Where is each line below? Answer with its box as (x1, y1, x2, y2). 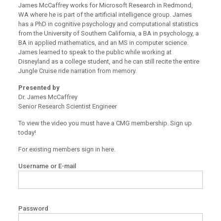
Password (18, 205, 48, 212)
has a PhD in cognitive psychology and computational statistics (18, 20, 198, 28)
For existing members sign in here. (18, 146, 115, 153)
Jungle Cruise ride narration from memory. (18, 67, 137, 74)
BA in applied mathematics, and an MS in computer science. (18, 39, 188, 46)
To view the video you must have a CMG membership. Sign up (18, 119, 192, 127)
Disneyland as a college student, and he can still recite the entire (18, 58, 199, 65)
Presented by (18, 84, 60, 91)
